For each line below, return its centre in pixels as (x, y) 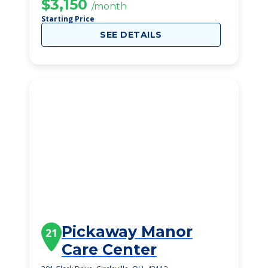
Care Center (109, 249)
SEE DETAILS (131, 35)
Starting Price (68, 19)
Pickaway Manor (127, 232)
